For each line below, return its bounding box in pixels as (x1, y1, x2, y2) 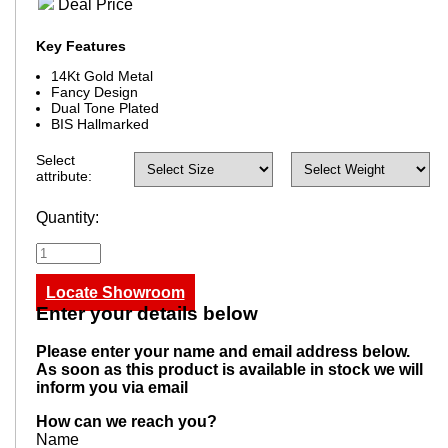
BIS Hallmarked (50, 115, 149, 132)
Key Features (35, 37, 126, 54)
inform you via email (35, 379, 188, 397)
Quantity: (35, 208, 99, 226)
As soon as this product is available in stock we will (35, 361, 423, 379)
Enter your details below (35, 302, 258, 324)
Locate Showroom (45, 283, 185, 301)
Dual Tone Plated (50, 99, 159, 116)
